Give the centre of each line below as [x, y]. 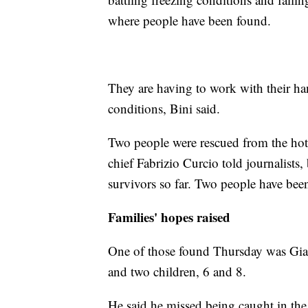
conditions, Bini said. [164, 109]
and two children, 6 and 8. [177, 272]
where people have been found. [189, 21]
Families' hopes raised [169, 217]
